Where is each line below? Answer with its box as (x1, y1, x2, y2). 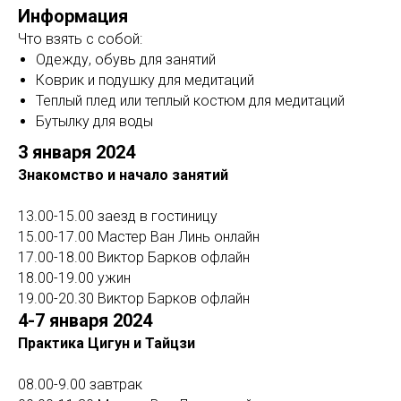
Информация (18, 4, 128, 27)
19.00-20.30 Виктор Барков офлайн (18, 289, 250, 307)
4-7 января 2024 (18, 309, 152, 331)
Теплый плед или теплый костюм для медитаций (36, 91, 345, 109)
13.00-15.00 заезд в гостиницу (18, 207, 218, 225)
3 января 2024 (18, 141, 135, 163)
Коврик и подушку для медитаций (36, 71, 254, 89)
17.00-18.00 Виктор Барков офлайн (18, 248, 250, 266)
